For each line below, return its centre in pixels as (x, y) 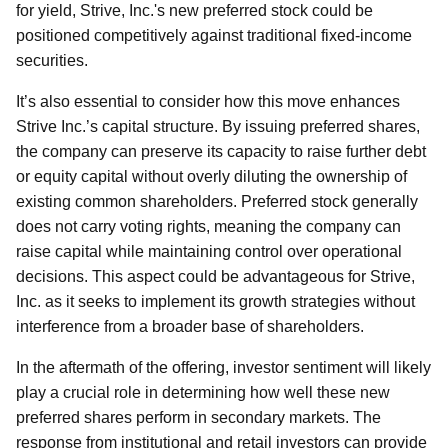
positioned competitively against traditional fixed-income (214, 35)
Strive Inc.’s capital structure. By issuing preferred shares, (218, 126)
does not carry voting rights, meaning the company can (208, 226)
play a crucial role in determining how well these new (203, 392)
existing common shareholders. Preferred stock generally (217, 201)
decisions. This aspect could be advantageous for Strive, (215, 276)
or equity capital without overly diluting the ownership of (211, 176)
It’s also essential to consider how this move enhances (208, 101)
